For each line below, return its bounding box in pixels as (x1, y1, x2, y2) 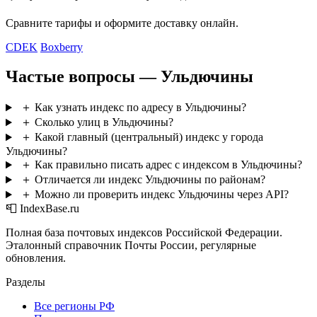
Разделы (6, 276, 45, 289)
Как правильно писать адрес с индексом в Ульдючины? (34, 158, 302, 171)
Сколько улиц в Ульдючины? (34, 116, 173, 129)
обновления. (6, 252, 66, 265)
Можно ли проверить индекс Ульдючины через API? (34, 188, 289, 201)
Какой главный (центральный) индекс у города (34, 131, 263, 144)
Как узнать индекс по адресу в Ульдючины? (34, 101, 246, 114)
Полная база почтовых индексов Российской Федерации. (6, 226, 282, 239)
